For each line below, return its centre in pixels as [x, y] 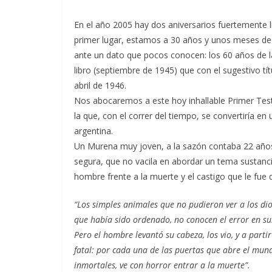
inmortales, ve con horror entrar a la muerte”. [162, 265]
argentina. [93, 131]
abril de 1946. [100, 85]
